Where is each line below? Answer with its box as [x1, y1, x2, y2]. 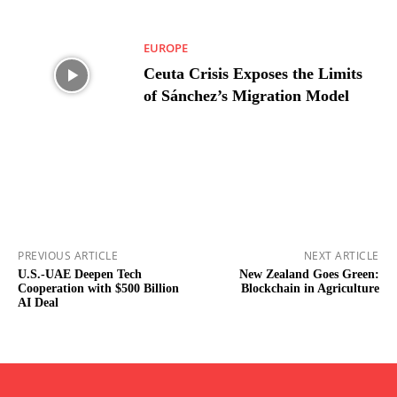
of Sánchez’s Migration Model [144, 87, 350, 105]
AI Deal [18, 296, 58, 310]
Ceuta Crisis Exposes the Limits [144, 65, 363, 83]
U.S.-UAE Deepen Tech [18, 268, 142, 282]
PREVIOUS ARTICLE [18, 248, 118, 264]
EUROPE [144, 40, 189, 57]
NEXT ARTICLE [303, 248, 379, 264]
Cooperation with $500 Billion [18, 282, 179, 296]
